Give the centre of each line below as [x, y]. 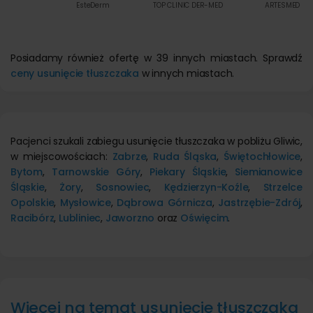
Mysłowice [85, 203]
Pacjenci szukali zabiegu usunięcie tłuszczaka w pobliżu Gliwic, [156, 141]
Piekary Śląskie [188, 172]
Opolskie [32, 203]
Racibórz [32, 218]
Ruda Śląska [185, 156]
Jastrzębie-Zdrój [260, 203]
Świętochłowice [262, 156]
